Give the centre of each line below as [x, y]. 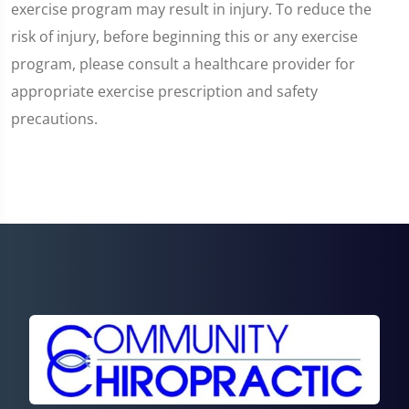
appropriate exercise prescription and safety [164, 91]
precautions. [54, 118]
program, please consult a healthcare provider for [183, 63]
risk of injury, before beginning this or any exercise [184, 36]
